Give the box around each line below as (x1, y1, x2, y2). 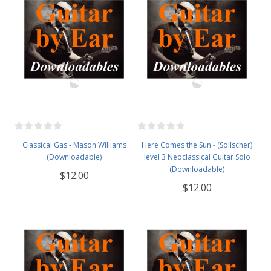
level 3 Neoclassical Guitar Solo (143, 152, 250, 163)
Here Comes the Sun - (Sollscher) (142, 140, 252, 151)
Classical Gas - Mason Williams (22, 140, 126, 151)
